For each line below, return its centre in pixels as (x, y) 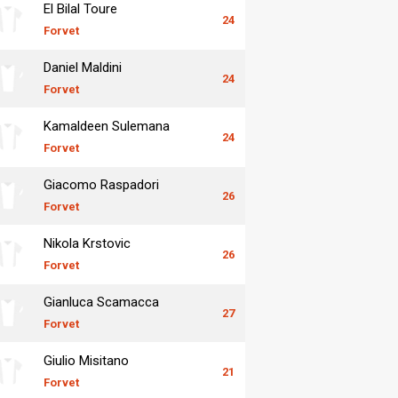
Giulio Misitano (86, 360)
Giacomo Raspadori (101, 184)
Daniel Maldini (83, 67)
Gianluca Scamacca (101, 302)
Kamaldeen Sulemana (107, 126)
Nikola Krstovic (87, 243)
